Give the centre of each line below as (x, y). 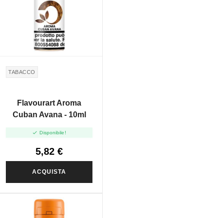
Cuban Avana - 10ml (49, 114)
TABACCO (22, 72)
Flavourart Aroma (49, 103)
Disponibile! (53, 133)
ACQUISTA (49, 172)
